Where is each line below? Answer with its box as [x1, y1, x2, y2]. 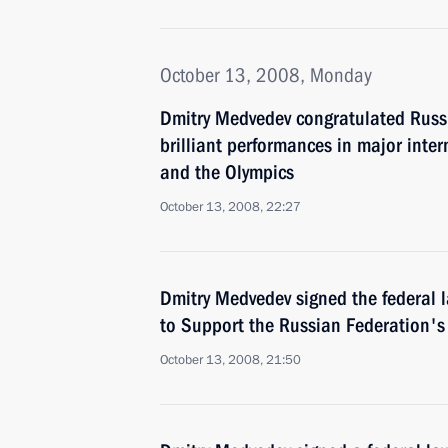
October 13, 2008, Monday [160, 63, 372, 87]
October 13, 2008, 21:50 [160, 351, 301, 369]
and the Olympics [160, 160, 294, 184]
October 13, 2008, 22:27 [160, 198, 301, 216]
